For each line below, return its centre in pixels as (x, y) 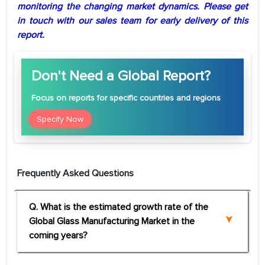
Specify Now (60, 119)
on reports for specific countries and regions (137, 98)
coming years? (58, 236)
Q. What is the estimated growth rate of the (119, 207)
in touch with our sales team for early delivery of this (132, 21)
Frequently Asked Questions (75, 174)
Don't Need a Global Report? (121, 76)
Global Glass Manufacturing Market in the (112, 222)
